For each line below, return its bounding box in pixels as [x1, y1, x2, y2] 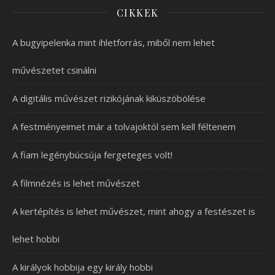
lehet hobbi [12, 232, 60, 245]
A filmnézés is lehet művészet [12, 176, 140, 189]
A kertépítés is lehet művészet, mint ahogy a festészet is [12, 204, 255, 217]
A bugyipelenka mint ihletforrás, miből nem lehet [12, 36, 215, 48]
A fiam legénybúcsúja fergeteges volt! [12, 148, 172, 161]
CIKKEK [116, 6, 159, 19]
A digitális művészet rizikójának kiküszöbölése [12, 91, 206, 104]
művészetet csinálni [12, 63, 96, 76]
